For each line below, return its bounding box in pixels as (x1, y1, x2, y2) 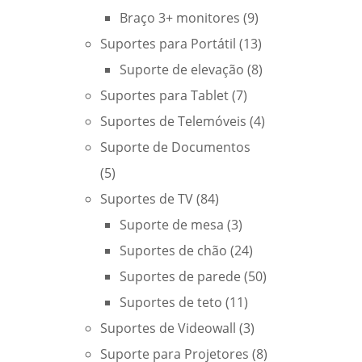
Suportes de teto (120, 293, 222, 311)
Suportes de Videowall (100, 319, 236, 337)
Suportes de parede (120, 267, 241, 285)
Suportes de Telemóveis (100, 112, 246, 130)
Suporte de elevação (120, 61, 244, 78)
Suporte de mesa (120, 216, 224, 234)
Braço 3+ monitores (120, 9, 240, 27)
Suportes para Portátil (100, 35, 236, 53)
